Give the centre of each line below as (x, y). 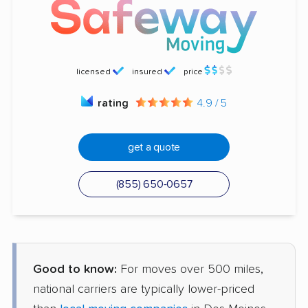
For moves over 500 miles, (190, 270)
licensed (94, 73)
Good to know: (75, 270)
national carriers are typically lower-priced (144, 290)
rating (115, 103)
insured (147, 73)
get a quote (154, 147)
